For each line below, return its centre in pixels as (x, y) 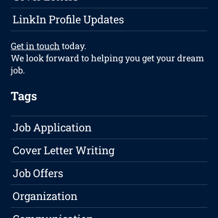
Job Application (52, 127)
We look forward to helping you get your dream (108, 58)
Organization (45, 196)
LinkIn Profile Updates (69, 19)
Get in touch (36, 46)
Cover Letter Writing (64, 150)
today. (73, 46)
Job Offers (38, 173)
